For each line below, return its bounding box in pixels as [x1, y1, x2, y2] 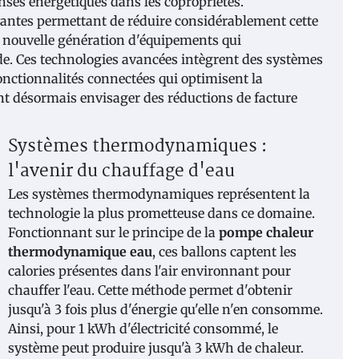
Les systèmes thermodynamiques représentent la [8, 185, 310, 202]
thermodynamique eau [8, 243, 152, 260]
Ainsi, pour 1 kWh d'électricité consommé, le [8, 320, 278, 337]
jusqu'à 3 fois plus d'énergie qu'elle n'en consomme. [8, 301, 323, 317]
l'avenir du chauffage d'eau [8, 157, 235, 186]
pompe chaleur [219, 224, 313, 240]
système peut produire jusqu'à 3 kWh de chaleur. [8, 339, 304, 356]
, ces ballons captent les [152, 243, 296, 260]
